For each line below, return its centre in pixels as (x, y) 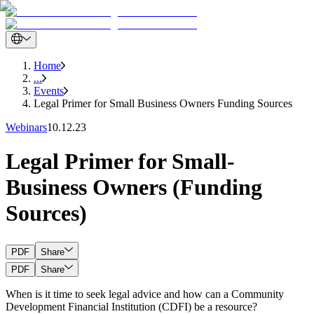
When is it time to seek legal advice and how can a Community (145, 294)
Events (49, 91)
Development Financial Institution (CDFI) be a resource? (131, 306)
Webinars (26, 127)
